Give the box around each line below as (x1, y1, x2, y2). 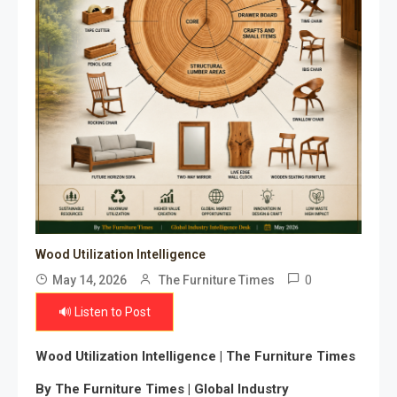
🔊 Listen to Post (58, 305, 151, 320)
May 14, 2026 (52, 273, 127, 288)
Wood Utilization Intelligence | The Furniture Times (35, 348, 355, 365)
